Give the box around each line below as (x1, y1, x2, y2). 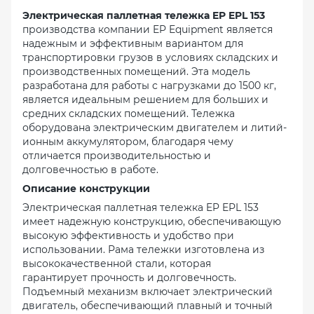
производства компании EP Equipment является (22, 23, 273, 36)
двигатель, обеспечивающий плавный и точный (22, 299, 273, 313)
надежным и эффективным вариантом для (22, 37, 243, 50)
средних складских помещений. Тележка (22, 107, 235, 121)
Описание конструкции (22, 182, 150, 196)
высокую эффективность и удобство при (22, 229, 234, 243)
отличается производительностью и (22, 149, 211, 163)
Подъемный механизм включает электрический (22, 285, 273, 299)
